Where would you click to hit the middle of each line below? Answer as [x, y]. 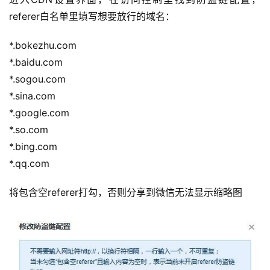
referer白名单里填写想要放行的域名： [92, 17]
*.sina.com [32, 96]
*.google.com [39, 113]
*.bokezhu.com [43, 46]
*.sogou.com [37, 79]
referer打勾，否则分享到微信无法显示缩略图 [145, 193]
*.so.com [29, 130]
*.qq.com [29, 164]
